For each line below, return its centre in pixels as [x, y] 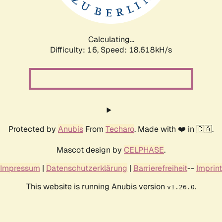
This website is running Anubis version [96, 186]
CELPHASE [144, 150]
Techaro [120, 129]
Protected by [33, 129]
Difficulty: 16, [75, 50]
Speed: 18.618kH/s [136, 50]
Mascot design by [90, 150]
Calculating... [111, 39]
